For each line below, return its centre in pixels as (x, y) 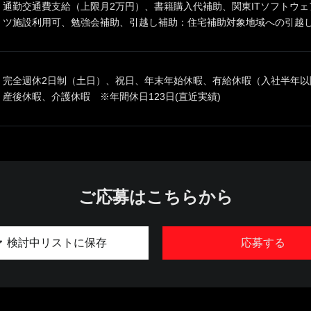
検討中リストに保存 (57, 242)
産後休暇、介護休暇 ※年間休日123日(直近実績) (112, 96)
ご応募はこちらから (155, 196)
